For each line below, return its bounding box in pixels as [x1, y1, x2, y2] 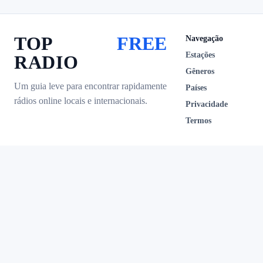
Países [186, 83, 207, 92]
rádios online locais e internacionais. [14, 96, 147, 106]
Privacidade [186, 100, 228, 109]
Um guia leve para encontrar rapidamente [14, 81, 167, 91]
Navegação [186, 34, 223, 43]
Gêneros [186, 67, 214, 76]
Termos [186, 116, 211, 125]
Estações [186, 50, 215, 59]
